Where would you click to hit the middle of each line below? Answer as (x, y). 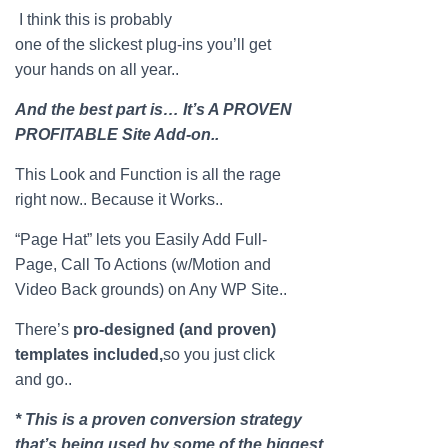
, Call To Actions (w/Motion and (162, 264)
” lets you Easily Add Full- (177, 239)
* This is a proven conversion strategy (158, 419)
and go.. (43, 379)
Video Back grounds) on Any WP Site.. (151, 289)
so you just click (219, 354)
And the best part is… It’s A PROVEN (153, 109)
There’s (42, 329)
